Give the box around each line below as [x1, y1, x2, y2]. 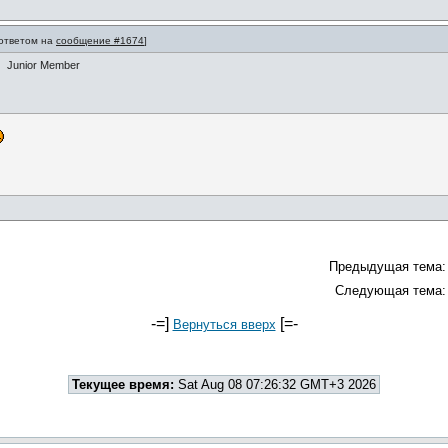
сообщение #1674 [56, 35, 144, 46]
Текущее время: [72, 377, 174, 392]
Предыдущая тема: [329, 259, 446, 274]
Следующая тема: [335, 283, 446, 298]
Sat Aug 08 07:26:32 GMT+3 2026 [174, 377, 376, 392]
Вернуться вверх [172, 317, 276, 332]
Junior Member [7, 59, 80, 71]
